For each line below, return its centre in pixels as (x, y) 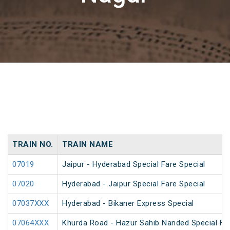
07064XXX (31, 223)
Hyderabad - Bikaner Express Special (128, 204)
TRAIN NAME (88, 145)
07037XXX (31, 204)
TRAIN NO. (33, 145)
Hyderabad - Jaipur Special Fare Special (134, 184)
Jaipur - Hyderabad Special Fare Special (134, 165)
